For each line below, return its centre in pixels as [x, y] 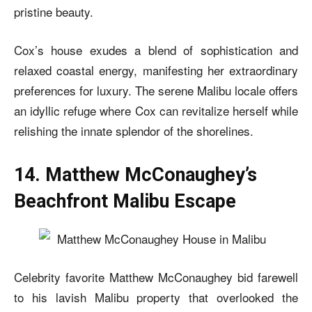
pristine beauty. [54, 11]
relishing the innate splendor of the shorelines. [134, 130]
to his [31, 297]
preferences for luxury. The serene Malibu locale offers [156, 90]
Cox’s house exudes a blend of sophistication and [156, 49]
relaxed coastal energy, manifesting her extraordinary [156, 70]
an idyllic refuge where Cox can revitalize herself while [156, 110]
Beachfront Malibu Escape [125, 201]
